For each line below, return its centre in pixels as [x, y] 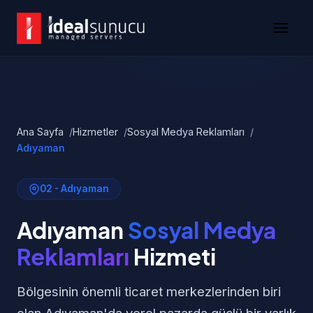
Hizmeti [173, 256]
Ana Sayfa [40, 132]
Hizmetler [95, 132]
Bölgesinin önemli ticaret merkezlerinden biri [149, 291]
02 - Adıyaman [74, 189]
